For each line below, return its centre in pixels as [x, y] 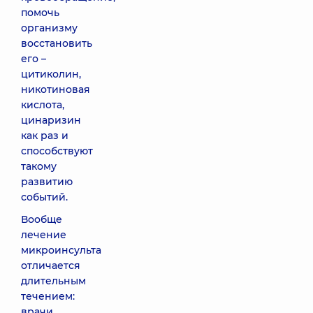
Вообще [42, 219]
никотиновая [56, 89]
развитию [47, 182]
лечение [44, 235]
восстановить [57, 43]
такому [39, 166]
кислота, [43, 105]
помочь [40, 13]
